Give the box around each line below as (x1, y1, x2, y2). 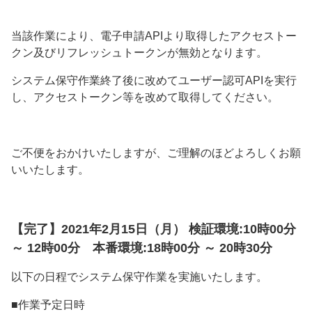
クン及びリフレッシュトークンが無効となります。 (11, 47, 267, 59)
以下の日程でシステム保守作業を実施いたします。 (11, 271, 267, 283)
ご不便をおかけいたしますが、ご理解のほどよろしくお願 (11, 147, 301, 159)
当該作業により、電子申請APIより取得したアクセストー (11, 30, 297, 42)
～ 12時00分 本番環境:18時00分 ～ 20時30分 (11, 241, 272, 256)
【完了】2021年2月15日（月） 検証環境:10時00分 (11, 222, 296, 237)
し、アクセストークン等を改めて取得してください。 (11, 91, 279, 104)
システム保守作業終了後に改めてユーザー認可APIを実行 (11, 75, 297, 87)
